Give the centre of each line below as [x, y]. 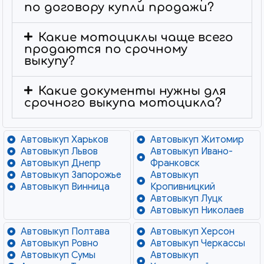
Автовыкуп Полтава [65, 231]
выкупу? [50, 61]
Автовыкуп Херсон [192, 231]
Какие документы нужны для [133, 91]
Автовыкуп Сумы [58, 255]
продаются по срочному [106, 49]
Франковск [175, 163]
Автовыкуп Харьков [64, 139]
